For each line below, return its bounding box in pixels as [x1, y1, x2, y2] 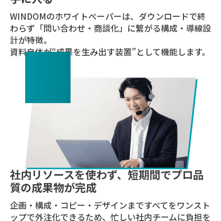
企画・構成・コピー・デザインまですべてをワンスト [9, 199, 210, 212]
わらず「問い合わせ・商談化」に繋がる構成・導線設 [9, 22, 211, 35]
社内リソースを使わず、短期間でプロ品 [9, 166, 204, 183]
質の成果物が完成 [9, 179, 97, 195]
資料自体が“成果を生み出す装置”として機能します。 [9, 45, 210, 58]
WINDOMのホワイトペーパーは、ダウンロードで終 [9, 10, 206, 23]
